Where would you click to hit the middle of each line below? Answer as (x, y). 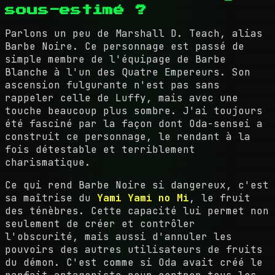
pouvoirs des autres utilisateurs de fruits (134, 249)
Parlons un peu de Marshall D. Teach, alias (134, 33)
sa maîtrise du (51, 198)
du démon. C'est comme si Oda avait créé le (134, 262)
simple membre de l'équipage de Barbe (115, 59)
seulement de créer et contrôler (100, 223)
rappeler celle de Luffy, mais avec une (122, 98)
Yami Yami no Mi (143, 198)
